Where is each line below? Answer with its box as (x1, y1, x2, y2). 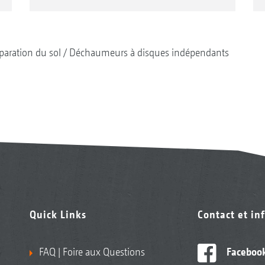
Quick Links (29, 208, 86, 221)
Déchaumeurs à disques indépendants (69, 46, 229, 59)
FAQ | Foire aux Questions (38, 245, 145, 258)
